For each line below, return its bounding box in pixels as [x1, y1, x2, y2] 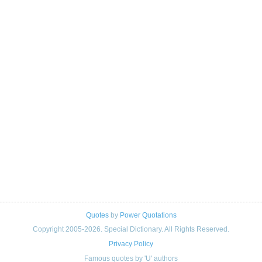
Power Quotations [119, 211, 177, 220]
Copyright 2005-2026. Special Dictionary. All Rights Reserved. [33, 225, 229, 233]
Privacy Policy [109, 240, 153, 249]
